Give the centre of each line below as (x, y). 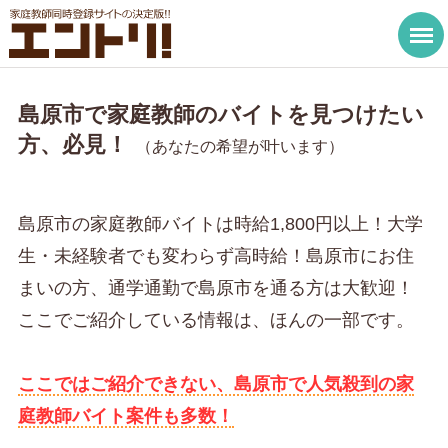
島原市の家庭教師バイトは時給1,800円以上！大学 (220, 224)
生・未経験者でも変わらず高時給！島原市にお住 (215, 256)
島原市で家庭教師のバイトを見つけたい (220, 115)
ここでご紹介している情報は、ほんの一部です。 (215, 320)
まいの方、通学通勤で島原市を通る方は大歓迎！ (215, 288)
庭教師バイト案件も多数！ (125, 416)
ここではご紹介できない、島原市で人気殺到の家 (215, 384)
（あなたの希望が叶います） (239, 147)
